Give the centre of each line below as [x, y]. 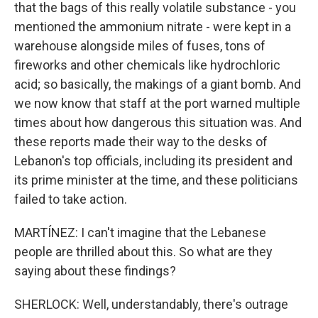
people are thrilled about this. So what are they [143, 252]
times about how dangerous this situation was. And [158, 122]
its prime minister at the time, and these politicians [156, 180]
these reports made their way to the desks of [141, 142]
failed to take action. [71, 199]
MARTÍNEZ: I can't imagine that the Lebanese [140, 232]
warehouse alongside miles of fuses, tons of [140, 46]
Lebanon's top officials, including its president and [153, 161]
